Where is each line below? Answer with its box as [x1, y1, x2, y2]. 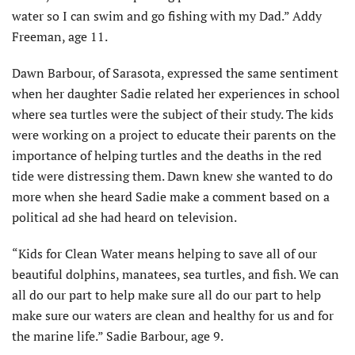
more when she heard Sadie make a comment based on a [12, 187, 330, 205]
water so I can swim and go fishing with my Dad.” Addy [12, 6, 322, 25]
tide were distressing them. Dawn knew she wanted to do [12, 166, 333, 185]
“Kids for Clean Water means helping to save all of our [12, 244, 317, 262]
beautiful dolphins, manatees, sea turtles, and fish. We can [12, 265, 339, 283]
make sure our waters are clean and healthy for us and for [12, 306, 334, 324]
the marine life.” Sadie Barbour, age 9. [12, 326, 223, 345]
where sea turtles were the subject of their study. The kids [12, 105, 334, 123]
